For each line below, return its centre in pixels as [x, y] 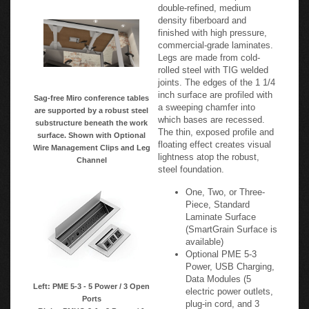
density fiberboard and [202, 16]
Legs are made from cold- [209, 53]
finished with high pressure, [212, 28]
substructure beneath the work [91, 118]
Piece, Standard [218, 200]
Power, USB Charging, [230, 262]
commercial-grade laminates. [216, 41]
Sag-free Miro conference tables [91, 93]
